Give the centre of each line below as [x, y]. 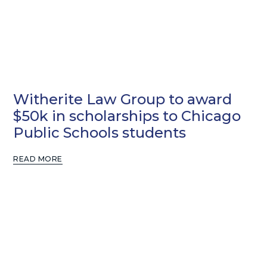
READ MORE [38, 159]
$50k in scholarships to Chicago [127, 116]
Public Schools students [100, 132]
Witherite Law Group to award [123, 99]
